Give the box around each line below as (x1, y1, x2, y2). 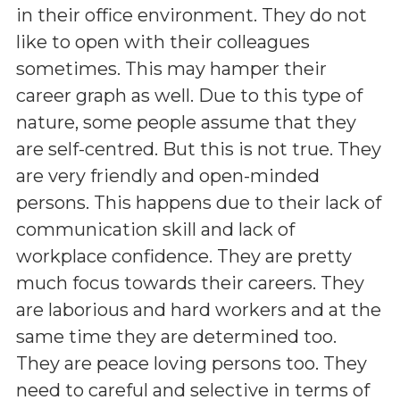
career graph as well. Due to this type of (16, 84, 362, 106)
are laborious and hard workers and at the (16, 298, 381, 321)
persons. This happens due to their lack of (16, 191, 381, 213)
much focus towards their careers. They (16, 271, 364, 294)
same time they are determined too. (16, 325, 337, 347)
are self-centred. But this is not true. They (16, 137, 381, 160)
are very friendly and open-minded (16, 164, 320, 187)
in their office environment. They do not (16, 4, 367, 26)
